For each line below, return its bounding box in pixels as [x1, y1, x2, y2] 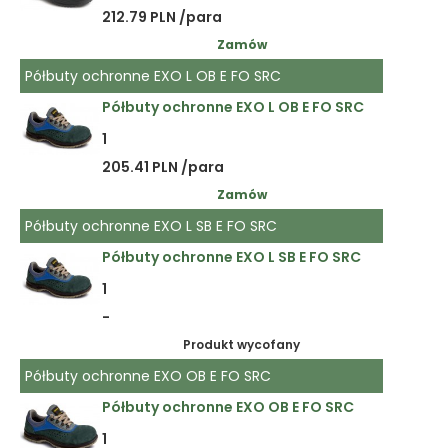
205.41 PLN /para [102, 157, 224, 178]
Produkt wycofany [183, 336, 301, 354]
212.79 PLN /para [102, 7, 222, 28]
